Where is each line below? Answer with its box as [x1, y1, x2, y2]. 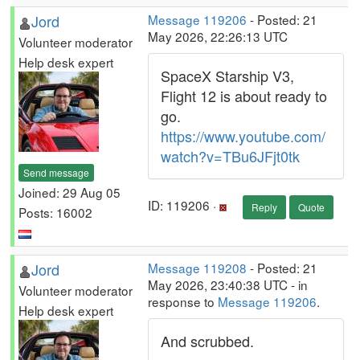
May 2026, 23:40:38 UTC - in [148, 276, 308, 293]
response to [148, 292, 218, 310]
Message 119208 [148, 259, 247, 276]
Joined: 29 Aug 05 [18, 182, 121, 201]
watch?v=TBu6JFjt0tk [161, 145, 300, 166]
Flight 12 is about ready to [161, 85, 327, 106]
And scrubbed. [161, 330, 254, 351]
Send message [23, 165, 89, 179]
